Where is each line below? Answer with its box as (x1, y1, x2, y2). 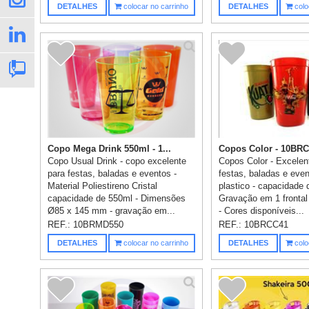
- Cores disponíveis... (219, 205, 305, 216)
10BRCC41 (244, 219, 289, 230)
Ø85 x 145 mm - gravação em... (48, 205, 176, 216)
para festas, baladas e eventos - (48, 168, 177, 179)
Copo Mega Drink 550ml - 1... (48, 143, 172, 154)
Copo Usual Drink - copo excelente (48, 155, 187, 166)
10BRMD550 (73, 219, 124, 230)
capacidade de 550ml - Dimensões (48, 192, 186, 203)
